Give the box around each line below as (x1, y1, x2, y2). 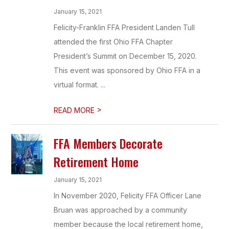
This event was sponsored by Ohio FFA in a (54, 66, 201, 75)
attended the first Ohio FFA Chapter (54, 37, 173, 46)
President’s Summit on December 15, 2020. (54, 52, 197, 60)
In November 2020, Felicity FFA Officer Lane (54, 191, 202, 200)
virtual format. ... (54, 80, 106, 89)
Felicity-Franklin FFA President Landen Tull (54, 23, 195, 32)
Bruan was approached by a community (54, 205, 188, 214)
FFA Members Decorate (54, 134, 163, 152)
